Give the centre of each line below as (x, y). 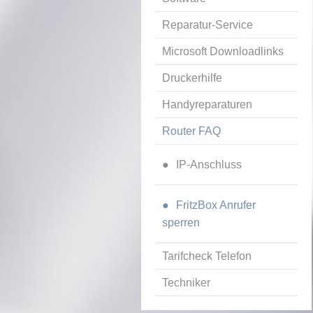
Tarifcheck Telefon (207, 256)
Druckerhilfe (192, 78)
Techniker (186, 283)
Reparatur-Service (208, 25)
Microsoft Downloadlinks (223, 52)
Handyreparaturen (207, 105)
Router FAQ (191, 131)
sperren (181, 222)
